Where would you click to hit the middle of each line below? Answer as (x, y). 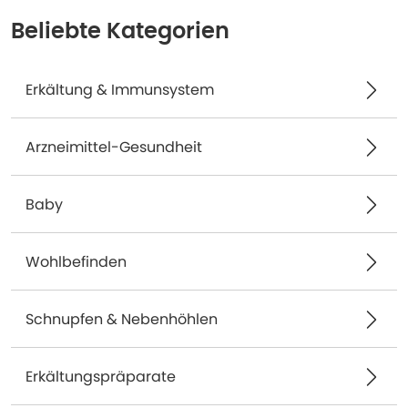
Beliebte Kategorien (120, 32)
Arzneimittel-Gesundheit (114, 147)
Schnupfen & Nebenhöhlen (122, 319)
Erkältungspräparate (101, 377)
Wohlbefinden (76, 262)
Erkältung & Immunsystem (120, 90)
